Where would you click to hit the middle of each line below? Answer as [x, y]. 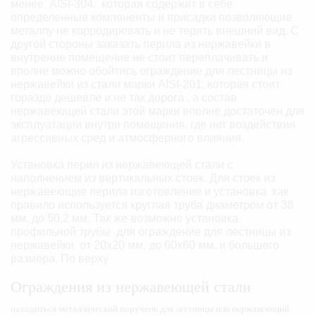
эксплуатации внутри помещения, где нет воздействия [153, 125]
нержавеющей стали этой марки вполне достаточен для [158, 111]
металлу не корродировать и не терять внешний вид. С [155, 31]
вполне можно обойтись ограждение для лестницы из [151, 71]
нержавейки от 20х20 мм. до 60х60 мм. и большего [145, 245]
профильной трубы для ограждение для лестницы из [151, 231]
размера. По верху [60, 258]
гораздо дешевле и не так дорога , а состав [124, 98]
